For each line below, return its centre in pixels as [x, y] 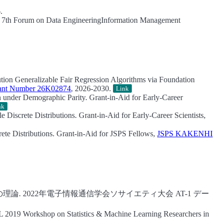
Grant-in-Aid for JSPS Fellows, [106, 133]
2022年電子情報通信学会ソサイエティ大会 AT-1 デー [115, 193]
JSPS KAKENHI [185, 133]
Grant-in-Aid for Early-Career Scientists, [141, 115]
